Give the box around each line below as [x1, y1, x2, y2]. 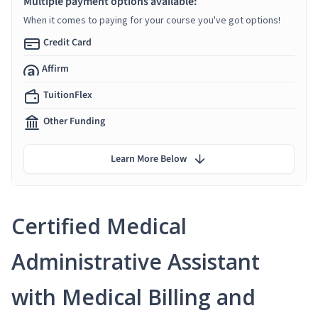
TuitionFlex [43, 87, 92, 102]
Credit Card [43, 35, 92, 50]
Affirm [42, 61, 69, 76]
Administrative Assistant [11, 246, 260, 276]
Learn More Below [111, 151, 187, 166]
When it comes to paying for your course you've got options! [23, 13, 280, 26]
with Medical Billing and [11, 282, 256, 312]
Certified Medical [11, 211, 187, 241]
